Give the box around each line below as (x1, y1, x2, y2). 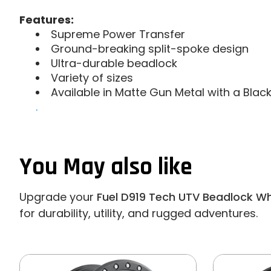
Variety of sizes (51, 70, 133, 86)
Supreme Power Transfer (51, 27, 185, 42)
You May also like (19, 152, 192, 183)
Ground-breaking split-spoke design (51, 41, 249, 57)
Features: (19, 12, 74, 28)
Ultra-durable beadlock (51, 56, 177, 71)
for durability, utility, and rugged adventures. (19, 205, 258, 221)
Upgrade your (19, 189, 97, 204)
